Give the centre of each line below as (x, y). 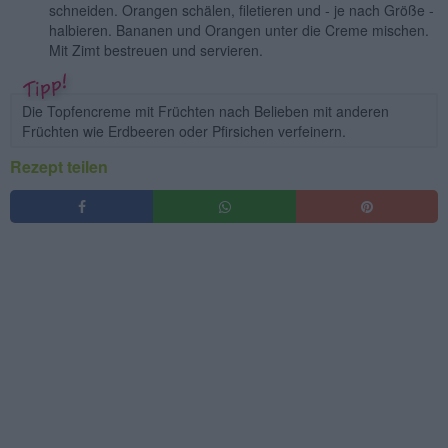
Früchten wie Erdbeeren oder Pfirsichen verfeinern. (184, 130)
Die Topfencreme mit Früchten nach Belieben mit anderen (205, 110)
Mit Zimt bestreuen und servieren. (156, 50)
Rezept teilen (59, 166)
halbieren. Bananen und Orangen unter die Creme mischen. (239, 30)
